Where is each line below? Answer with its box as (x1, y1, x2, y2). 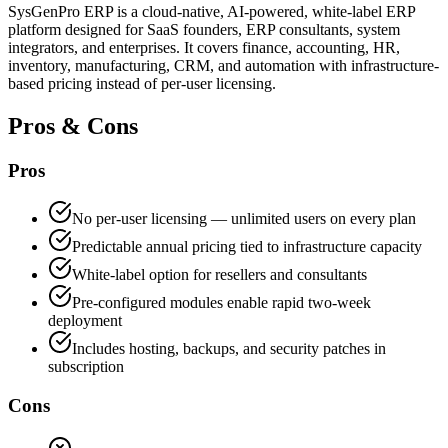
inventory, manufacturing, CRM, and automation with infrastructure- (8, 56, 439, 74)
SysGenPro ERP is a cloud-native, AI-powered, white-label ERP (8, 2, 415, 20)
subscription (48, 358, 124, 376)
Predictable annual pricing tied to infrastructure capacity (72, 238, 422, 256)
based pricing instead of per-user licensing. (8, 74, 276, 92)
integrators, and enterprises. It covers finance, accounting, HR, (8, 38, 400, 56)
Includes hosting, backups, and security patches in (72, 340, 386, 358)
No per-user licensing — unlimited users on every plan (72, 210, 416, 228)
